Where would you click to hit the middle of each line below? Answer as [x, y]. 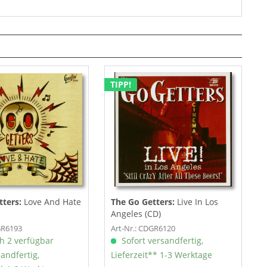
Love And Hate [52, 202]
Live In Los [197, 202]
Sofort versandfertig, [161, 241]
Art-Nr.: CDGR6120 [143, 229]
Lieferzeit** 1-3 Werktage [161, 255]
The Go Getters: [144, 202]
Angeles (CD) [136, 214]
